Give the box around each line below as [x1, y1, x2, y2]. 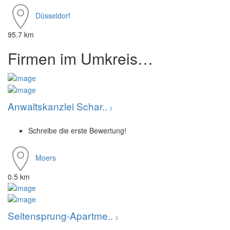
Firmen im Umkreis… [8, 47, 153, 70]
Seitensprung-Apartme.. [8, 208, 116, 223]
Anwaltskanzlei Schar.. [8, 99, 110, 113]
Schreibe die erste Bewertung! [28, 125, 126, 136]
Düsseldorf [35, 10, 70, 21]
